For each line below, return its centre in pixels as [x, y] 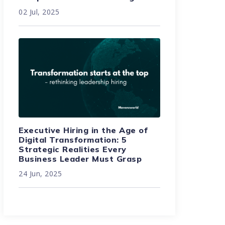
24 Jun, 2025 [40, 174]
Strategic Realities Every [73, 149]
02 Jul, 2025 [39, 12]
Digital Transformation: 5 [73, 140]
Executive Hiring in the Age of [83, 130]
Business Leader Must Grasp [80, 159]
